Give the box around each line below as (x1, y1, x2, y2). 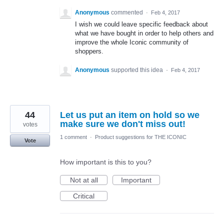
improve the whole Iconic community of (75, 38, 188, 46)
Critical (73, 192, 94, 200)
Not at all (69, 176, 98, 184)
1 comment (60, 134, 87, 140)
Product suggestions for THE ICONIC (95, 134, 186, 140)
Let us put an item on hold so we (60, 110, 199, 120)
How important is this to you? (60, 158, 151, 166)
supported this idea (111, 66, 164, 74)
